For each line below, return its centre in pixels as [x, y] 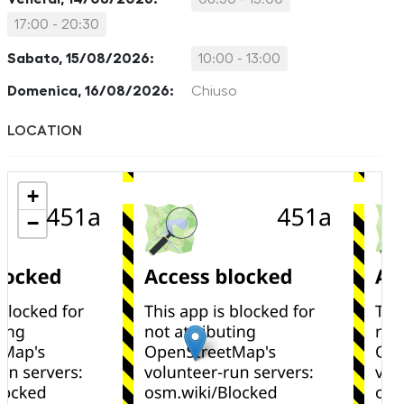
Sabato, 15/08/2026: [81, 59]
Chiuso [214, 91]
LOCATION [45, 131]
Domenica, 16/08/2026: [91, 91]
